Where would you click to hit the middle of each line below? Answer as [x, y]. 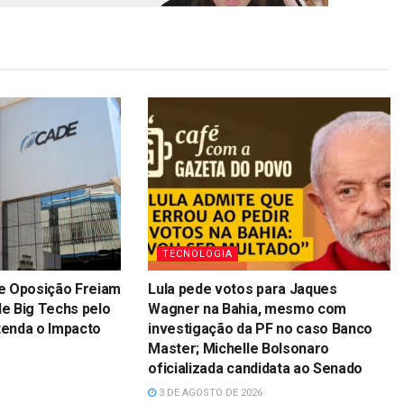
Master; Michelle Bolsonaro [239, 349]
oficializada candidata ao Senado [256, 369]
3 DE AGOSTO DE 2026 [210, 393]
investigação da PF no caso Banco [261, 329]
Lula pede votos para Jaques [243, 289]
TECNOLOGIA [198, 254]
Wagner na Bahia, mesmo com [247, 309]
